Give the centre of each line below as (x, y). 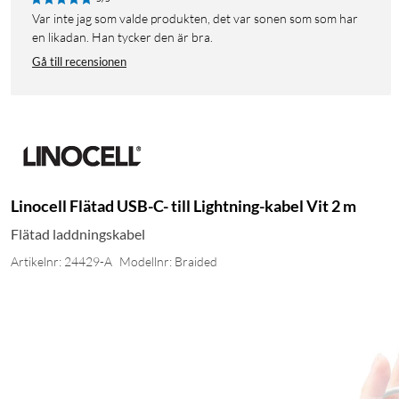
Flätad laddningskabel (78, 234)
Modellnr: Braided (168, 262)
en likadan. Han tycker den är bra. (122, 37)
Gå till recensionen (79, 62)
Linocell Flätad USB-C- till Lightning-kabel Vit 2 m (183, 206)
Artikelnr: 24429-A (61, 262)
